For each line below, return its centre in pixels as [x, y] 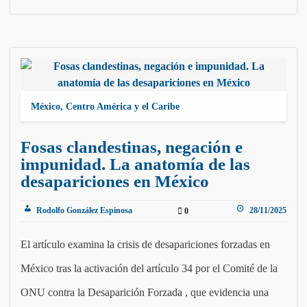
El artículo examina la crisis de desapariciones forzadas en [145, 245]
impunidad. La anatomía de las [135, 164]
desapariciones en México [115, 182]
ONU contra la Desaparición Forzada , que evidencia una [145, 293]
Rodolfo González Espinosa [83, 211]
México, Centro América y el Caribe [105, 107]
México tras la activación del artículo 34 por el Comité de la [149, 269]
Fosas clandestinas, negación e [132, 147]
